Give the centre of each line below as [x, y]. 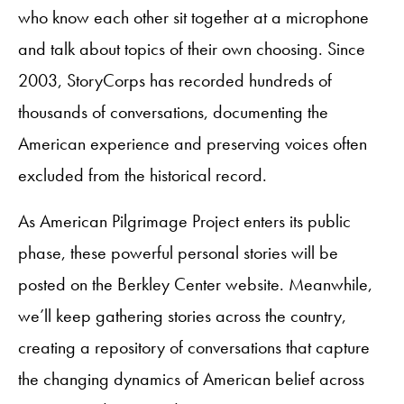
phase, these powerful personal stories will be [178, 252]
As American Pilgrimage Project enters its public [184, 221]
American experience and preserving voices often [193, 143]
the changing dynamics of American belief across [191, 379]
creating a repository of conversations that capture [194, 347]
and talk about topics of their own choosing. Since [192, 49]
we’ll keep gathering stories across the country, [182, 316]
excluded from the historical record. [145, 175]
